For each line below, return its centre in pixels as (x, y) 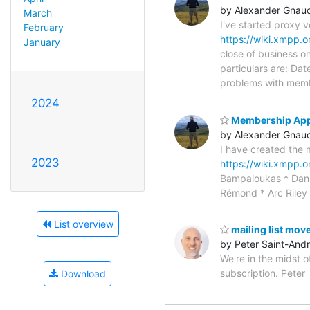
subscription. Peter (263, 273)
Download (82, 273)
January (42, 42)
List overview (82, 224)
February (43, 27)
